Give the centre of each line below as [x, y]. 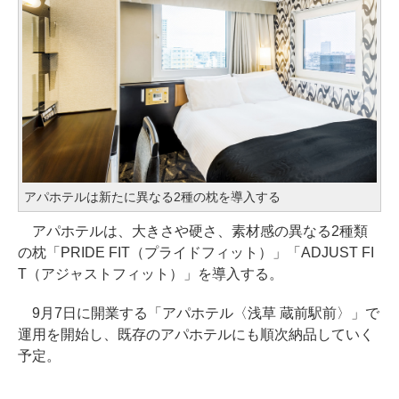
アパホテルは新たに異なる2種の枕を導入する [152, 196]
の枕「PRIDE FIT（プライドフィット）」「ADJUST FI [196, 252]
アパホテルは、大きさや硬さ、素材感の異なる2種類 [193, 231]
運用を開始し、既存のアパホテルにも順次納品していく [196, 334]
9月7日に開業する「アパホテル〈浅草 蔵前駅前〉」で [199, 313]
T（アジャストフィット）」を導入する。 [151, 273]
